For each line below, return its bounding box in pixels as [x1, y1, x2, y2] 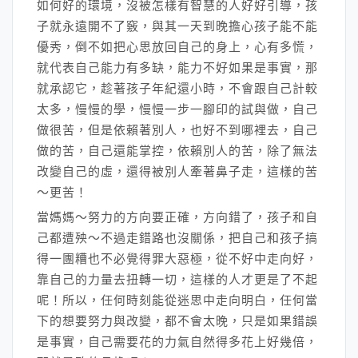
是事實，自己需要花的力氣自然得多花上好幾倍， [37, 334, 318, 349]
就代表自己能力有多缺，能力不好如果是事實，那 [37, 60, 318, 75]
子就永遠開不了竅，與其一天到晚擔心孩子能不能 [37, 18, 318, 34]
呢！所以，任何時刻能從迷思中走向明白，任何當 [37, 292, 318, 308]
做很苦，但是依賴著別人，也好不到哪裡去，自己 [37, 122, 318, 137]
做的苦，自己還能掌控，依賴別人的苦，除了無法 [37, 143, 318, 158]
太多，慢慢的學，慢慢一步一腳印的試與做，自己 [37, 101, 318, 117]
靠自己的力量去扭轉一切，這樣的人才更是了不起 [37, 272, 318, 287]
